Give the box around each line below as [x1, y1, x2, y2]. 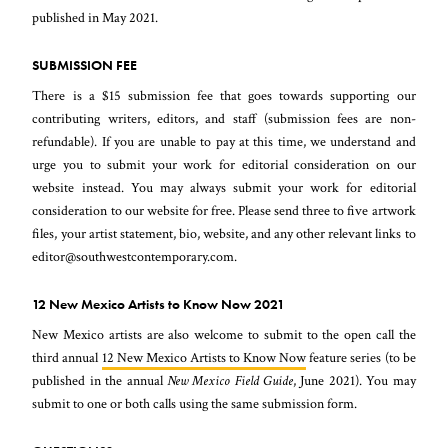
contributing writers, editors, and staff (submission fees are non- [32, 108, 416, 128]
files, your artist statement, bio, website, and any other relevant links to [32, 223, 416, 243]
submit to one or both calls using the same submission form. [32, 393, 358, 413]
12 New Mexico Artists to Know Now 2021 [32, 294, 286, 313]
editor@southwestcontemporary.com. [32, 246, 238, 266]
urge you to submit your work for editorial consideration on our [32, 154, 416, 174]
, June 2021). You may [293, 370, 416, 390]
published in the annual [32, 370, 167, 390]
